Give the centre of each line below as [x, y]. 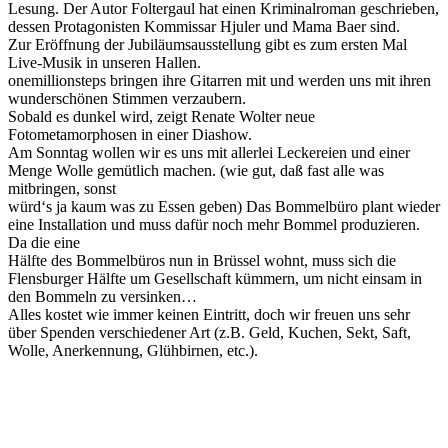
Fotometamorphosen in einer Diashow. [130, 134]
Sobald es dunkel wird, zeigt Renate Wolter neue [161, 116]
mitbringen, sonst [62, 188]
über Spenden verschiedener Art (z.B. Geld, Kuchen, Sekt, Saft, [209, 332]
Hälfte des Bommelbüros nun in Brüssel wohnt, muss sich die [202, 260]
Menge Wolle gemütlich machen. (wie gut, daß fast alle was [196, 170]
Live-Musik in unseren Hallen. [104, 62]
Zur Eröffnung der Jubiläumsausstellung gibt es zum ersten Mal [207, 44]
